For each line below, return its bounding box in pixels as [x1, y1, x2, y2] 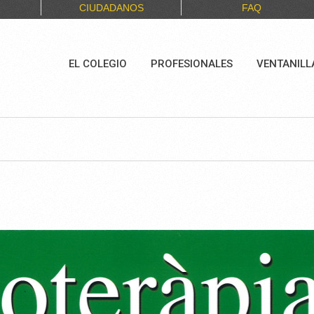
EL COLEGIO [69, 57, 127, 70]
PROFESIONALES [151, 57, 233, 70]
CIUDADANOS [78, 2, 144, 14]
